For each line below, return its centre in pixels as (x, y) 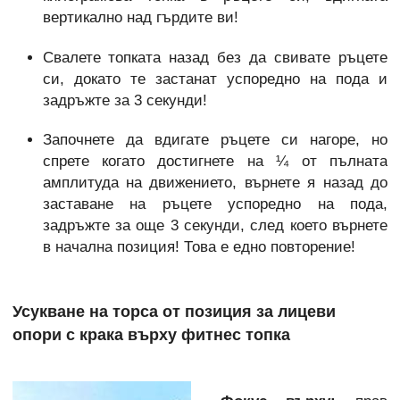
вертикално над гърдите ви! (140, 18)
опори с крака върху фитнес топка (151, 334)
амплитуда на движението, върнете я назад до (215, 183)
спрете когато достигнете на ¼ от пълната (215, 162)
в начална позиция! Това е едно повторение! (199, 247)
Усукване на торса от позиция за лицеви (174, 311)
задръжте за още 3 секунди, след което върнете (215, 226)
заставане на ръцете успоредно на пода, (215, 204)
